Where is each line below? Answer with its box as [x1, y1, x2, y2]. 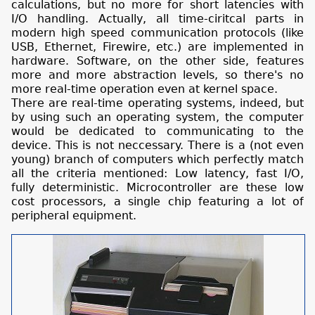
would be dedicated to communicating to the [11, 124, 304, 138]
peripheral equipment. [11, 208, 136, 222]
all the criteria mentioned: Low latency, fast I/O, [11, 166, 304, 180]
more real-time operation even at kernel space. [11, 82, 278, 96]
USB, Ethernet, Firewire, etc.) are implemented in [11, 39, 304, 53]
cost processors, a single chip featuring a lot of [11, 194, 304, 208]
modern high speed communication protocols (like [11, 25, 304, 39]
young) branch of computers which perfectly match [11, 152, 304, 166]
